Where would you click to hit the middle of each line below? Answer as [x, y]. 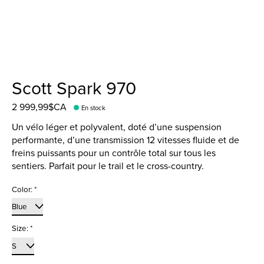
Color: [23, 189]
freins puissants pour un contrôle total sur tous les [114, 152]
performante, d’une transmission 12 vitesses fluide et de [126, 139]
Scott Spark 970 [74, 88]
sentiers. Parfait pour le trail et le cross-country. [108, 165]
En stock [94, 108]
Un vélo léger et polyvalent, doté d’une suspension [117, 126]
